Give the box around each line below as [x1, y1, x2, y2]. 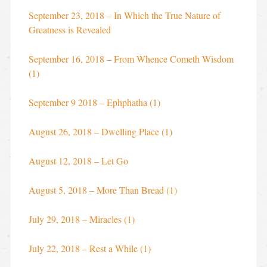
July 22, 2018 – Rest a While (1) [28, 241, 151, 254]
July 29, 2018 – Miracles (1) [28, 212, 135, 225]
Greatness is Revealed [28, 23, 111, 36]
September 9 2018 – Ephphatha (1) [28, 95, 160, 108]
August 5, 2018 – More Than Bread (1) [28, 183, 177, 196]
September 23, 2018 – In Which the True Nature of [28, 8, 221, 21]
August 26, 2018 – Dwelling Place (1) [28, 125, 172, 138]
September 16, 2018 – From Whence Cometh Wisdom [28, 52, 234, 65]
